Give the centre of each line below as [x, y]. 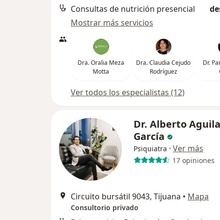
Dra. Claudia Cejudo [163, 63]
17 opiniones [193, 160]
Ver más [188, 149]
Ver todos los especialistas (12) [128, 93]
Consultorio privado [105, 208]
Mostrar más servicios [112, 23]
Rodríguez [163, 72]
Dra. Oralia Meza [101, 63]
